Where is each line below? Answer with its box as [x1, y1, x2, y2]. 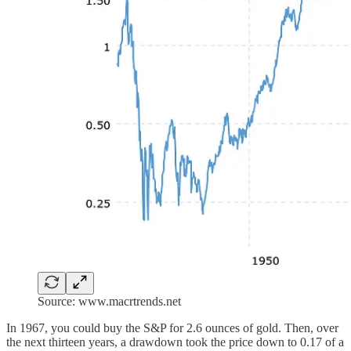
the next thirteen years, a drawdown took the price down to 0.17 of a [6, 335, 344, 349]
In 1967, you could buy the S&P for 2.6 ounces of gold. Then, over [6, 321, 338, 335]
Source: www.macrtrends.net [38, 295, 181, 309]
